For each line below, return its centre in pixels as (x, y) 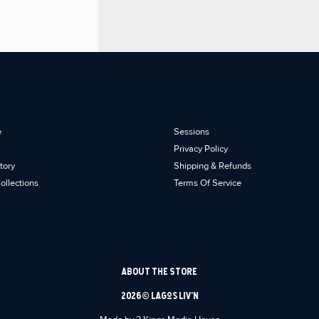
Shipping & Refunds (213, 166)
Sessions (192, 132)
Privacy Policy (201, 149)
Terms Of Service (208, 183)
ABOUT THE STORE (159, 271)
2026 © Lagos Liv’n (159, 296)
